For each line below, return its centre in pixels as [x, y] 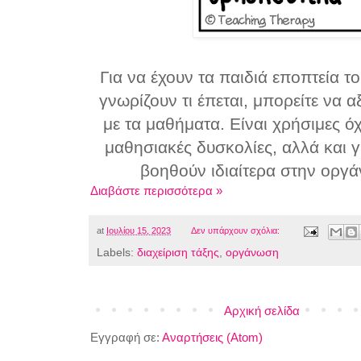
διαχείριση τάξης [178, 252]
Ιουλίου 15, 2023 [139, 231]
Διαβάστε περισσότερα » [156, 191]
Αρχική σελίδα [262, 310]
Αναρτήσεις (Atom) [212, 337]
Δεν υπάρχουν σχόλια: [236, 231]
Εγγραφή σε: [126, 337]
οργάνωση [252, 252]
